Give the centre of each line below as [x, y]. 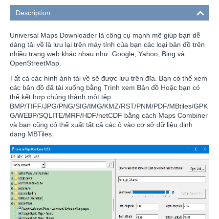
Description [33, 12]
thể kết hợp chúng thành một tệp [60, 97]
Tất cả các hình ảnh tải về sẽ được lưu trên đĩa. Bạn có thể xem [109, 78]
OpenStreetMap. [35, 63]
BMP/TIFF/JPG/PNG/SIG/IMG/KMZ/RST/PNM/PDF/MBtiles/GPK [109, 106]
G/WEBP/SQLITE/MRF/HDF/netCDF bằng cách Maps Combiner [109, 115]
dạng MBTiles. [32, 134]
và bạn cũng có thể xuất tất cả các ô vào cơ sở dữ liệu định [101, 124]
